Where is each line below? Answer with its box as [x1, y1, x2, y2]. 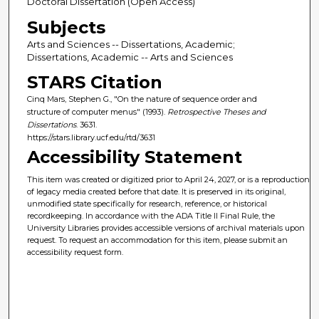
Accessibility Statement [27, 147, 243, 168]
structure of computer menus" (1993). [26, 106, 167, 117]
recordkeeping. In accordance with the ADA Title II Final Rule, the [27, 211, 276, 221]
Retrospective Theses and [167, 106, 266, 117]
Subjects [26, 16, 105, 38]
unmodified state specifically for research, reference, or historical [27, 199, 268, 209]
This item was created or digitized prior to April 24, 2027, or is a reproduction [27, 174, 310, 185]
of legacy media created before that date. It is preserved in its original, [27, 187, 286, 197]
